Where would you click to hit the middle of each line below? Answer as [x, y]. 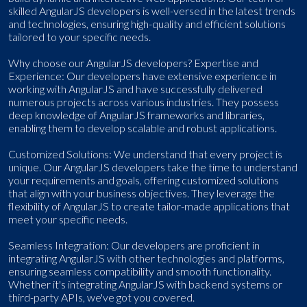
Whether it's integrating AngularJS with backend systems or [145, 284]
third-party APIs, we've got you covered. [101, 297]
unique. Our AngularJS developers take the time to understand [153, 167]
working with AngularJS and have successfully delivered [135, 89]
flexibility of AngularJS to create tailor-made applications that [149, 206]
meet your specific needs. [68, 219]
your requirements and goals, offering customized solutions [144, 180]
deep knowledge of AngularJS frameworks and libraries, [136, 115]
